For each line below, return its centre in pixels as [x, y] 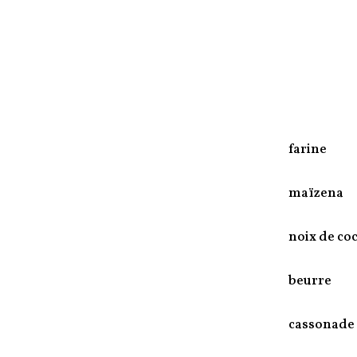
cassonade [322, 324]
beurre [310, 280]
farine [308, 149]
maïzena [316, 193]
